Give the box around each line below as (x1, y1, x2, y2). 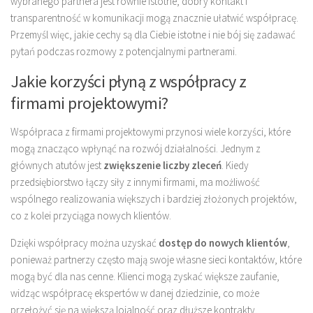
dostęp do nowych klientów (159, 235, 287, 249)
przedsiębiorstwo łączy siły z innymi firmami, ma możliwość (10, 175, 260, 189)
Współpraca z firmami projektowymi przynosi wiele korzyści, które (10, 124, 291, 138)
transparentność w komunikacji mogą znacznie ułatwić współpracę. (10, 10, 298, 24)
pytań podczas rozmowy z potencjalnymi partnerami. (10, 44, 237, 58)
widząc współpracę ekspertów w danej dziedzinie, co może (10, 286, 259, 300)
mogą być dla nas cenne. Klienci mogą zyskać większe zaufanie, (10, 269, 279, 283)
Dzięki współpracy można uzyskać (10, 235, 159, 249)
